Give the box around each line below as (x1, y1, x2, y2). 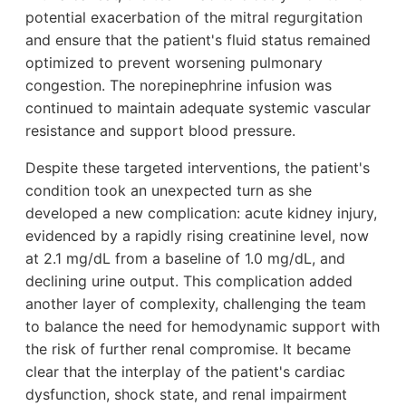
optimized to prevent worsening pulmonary (25, 53, 323, 72)
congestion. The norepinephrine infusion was (25, 75, 332, 94)
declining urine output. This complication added (25, 271, 353, 290)
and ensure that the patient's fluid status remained (25, 30, 371, 49)
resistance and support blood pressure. (25, 121, 295, 140)
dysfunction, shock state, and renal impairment (25, 384, 347, 403)
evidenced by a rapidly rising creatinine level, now (25, 226, 369, 245)
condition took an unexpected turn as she (25, 180, 312, 199)
